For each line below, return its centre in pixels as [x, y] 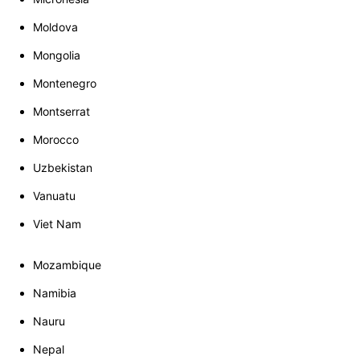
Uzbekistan [63, 168]
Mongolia [57, 55]
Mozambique [67, 265]
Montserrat [61, 112]
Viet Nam [57, 224]
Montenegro [65, 84]
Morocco [56, 140]
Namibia [55, 293]
